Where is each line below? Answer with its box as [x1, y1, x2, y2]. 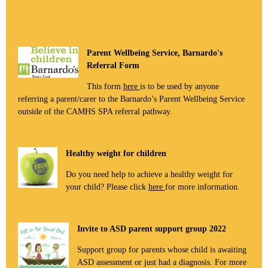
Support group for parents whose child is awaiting [77, 245, 247, 254]
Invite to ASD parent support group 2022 [77, 224, 227, 233]
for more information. [165, 182, 240, 191]
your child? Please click [65, 182, 148, 191]
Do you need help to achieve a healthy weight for [65, 169, 233, 179]
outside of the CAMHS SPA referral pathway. [18, 106, 172, 116]
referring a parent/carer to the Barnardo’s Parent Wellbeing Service [18, 94, 245, 103]
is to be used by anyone [139, 81, 219, 91]
